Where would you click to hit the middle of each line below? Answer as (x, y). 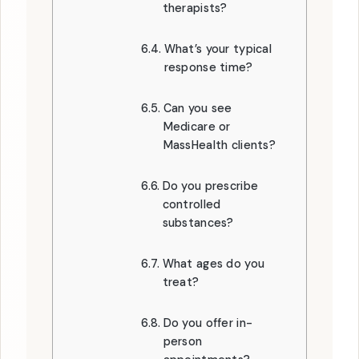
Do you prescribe (210, 186)
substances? (198, 223)
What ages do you (214, 264)
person (183, 341)
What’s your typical (218, 49)
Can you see (198, 108)
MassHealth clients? (219, 145)
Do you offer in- (208, 323)
